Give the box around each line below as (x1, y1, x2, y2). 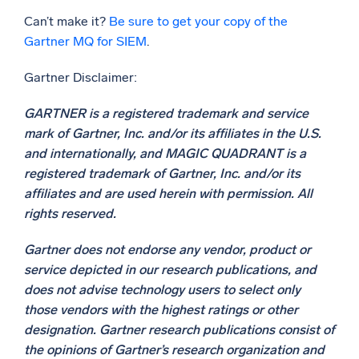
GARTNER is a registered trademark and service (24, 106, 309, 122)
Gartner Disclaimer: (24, 70, 137, 86)
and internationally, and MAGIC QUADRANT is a (24, 146, 306, 162)
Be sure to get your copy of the (109, 14, 288, 30)
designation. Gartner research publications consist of (24, 322, 335, 338)
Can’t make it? (24, 14, 109, 30)
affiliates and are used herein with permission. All (24, 186, 313, 202)
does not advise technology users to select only (24, 282, 301, 298)
